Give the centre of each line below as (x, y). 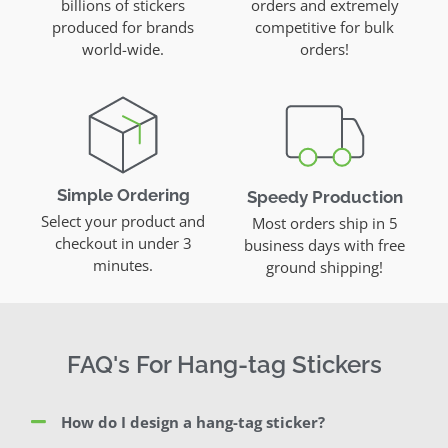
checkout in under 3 (123, 242)
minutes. (123, 264)
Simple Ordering (123, 194)
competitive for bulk (325, 26)
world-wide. (123, 48)
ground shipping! (325, 266)
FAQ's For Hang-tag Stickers (224, 364)
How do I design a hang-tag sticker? (193, 421)
